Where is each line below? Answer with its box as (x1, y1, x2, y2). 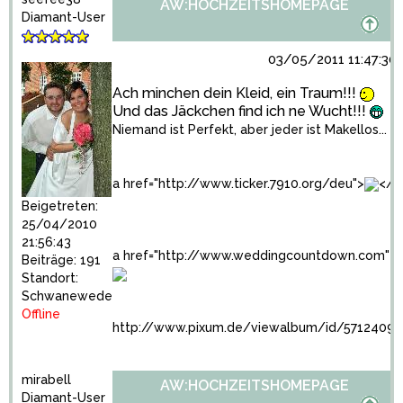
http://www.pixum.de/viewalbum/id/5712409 (112, 320, 395, 335)
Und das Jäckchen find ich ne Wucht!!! (112, 103, 370, 120)
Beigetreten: (22, 199, 98, 213)
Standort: (22, 271, 78, 285)
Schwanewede (22, 289, 112, 303)
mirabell (22, 372, 71, 387)
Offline (22, 307, 60, 321)
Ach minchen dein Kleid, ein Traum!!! (112, 85, 360, 102)
